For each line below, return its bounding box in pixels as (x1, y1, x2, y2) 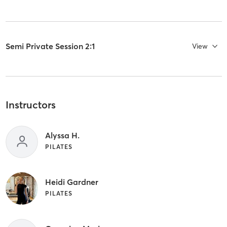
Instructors (5, 98, 56, 111)
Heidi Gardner (45, 177, 98, 187)
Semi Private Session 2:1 (5, 41, 95, 51)
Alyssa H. (45, 130, 80, 141)
